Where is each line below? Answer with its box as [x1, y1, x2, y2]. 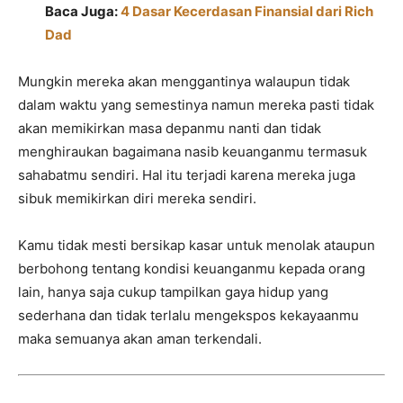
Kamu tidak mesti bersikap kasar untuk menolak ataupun [18, 237, 375, 255]
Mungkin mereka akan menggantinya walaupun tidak [18, 73, 350, 91]
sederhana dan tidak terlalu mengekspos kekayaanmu [18, 307, 359, 325]
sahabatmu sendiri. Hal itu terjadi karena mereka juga [18, 166, 355, 184]
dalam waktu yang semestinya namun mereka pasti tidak [18, 96, 374, 114]
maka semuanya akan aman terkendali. [18, 330, 262, 348]
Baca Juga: [45, 3, 121, 21]
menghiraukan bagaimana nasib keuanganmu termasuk [18, 143, 367, 161]
